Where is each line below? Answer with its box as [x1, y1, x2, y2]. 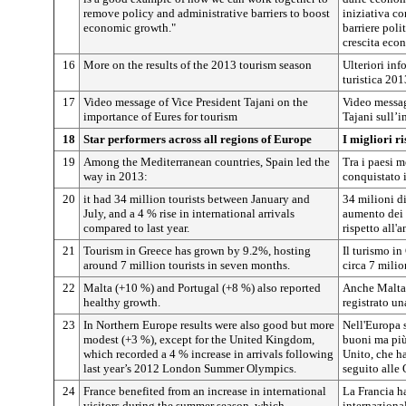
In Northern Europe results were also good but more [83, 318, 334, 332]
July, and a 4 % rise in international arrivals [83, 207, 295, 220]
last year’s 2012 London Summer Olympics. [83, 362, 296, 375]
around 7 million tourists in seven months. [83, 258, 290, 272]
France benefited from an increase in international [83, 384, 326, 398]
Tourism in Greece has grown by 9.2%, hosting [83, 244, 311, 257]
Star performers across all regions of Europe [83, 132, 312, 146]
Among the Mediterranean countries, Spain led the [83, 155, 330, 169]
